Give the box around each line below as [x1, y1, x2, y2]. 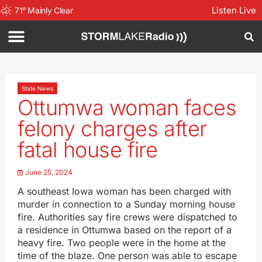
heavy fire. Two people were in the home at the [18, 237, 226, 249]
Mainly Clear [27, 5, 73, 15]
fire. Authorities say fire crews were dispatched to [18, 211, 237, 223]
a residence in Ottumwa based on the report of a [18, 224, 232, 236]
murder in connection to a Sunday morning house [18, 198, 235, 210]
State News [22, 85, 53, 92]
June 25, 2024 [25, 168, 73, 177]
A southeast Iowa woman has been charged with [18, 185, 231, 197]
